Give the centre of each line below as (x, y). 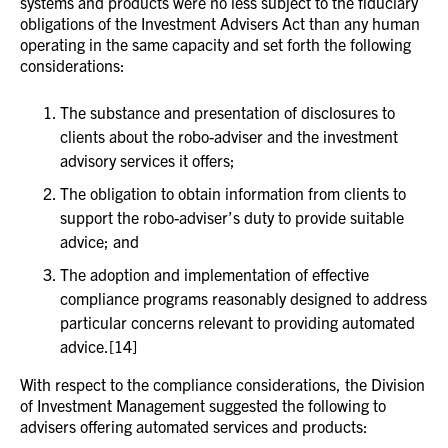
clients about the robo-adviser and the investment (229, 136)
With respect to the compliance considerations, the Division (222, 384)
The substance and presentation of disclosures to (227, 112)
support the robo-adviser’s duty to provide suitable (232, 217)
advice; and (99, 241)
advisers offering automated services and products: (194, 426)
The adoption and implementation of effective (214, 274)
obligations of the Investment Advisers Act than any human (220, 23)
